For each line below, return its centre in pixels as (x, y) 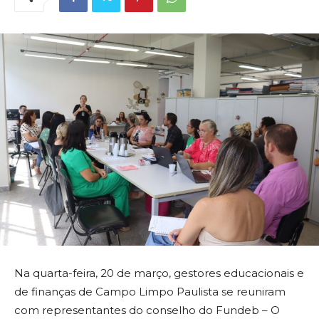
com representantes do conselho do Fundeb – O (147, 310)
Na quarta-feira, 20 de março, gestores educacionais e (159, 273)
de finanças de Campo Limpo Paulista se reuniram (150, 292)
